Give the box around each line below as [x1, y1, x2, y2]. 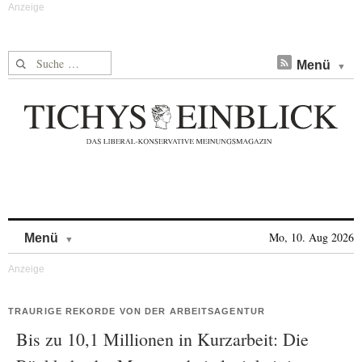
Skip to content [74, 223, 158, 237]
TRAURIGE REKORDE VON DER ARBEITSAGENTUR [8, 306, 265, 316]
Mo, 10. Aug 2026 [269, 229, 354, 245]
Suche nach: [8, 52, 70, 69]
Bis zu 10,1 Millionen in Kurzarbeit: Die [16, 327, 309, 351]
